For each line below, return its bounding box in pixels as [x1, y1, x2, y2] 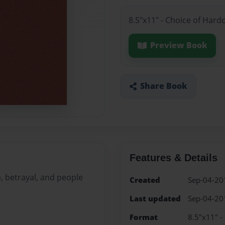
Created [129, 174, 160, 185]
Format [129, 212, 158, 223]
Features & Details [129, 152, 217, 163]
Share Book [140, 80, 187, 92]
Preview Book [150, 40, 207, 51]
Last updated [129, 193, 181, 204]
